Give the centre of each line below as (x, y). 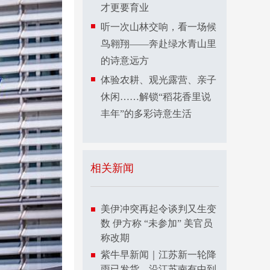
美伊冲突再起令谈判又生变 (159, 209)
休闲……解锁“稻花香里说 (156, 97)
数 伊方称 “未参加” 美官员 (157, 223)
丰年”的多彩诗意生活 (146, 114)
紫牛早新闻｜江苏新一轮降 (159, 255)
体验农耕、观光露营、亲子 (159, 80)
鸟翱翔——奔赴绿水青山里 (159, 44)
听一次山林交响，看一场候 (159, 27)
